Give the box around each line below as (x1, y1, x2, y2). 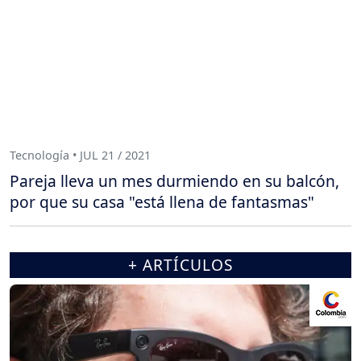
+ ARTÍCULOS (127, 253, 234, 276)
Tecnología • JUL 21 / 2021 (10, 147, 151, 164)
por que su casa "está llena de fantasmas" (10, 190, 314, 213)
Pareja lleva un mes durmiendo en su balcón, (10, 169, 339, 192)
